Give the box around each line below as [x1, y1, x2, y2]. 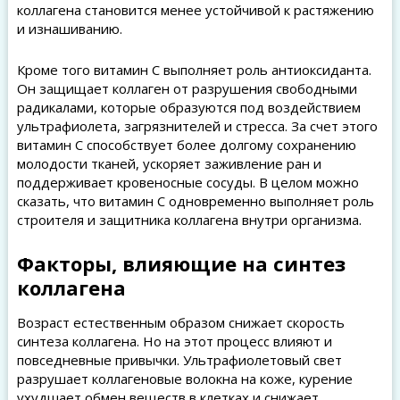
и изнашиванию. [16, 20, 122, 37]
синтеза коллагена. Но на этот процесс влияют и [16, 332, 332, 350]
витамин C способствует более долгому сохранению [16, 136, 356, 154]
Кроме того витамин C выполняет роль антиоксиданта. [16, 61, 371, 79]
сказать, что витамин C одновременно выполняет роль [16, 192, 374, 210]
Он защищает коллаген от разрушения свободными [16, 79, 357, 97]
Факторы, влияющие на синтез [16, 250, 346, 277]
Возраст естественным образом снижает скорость [16, 313, 345, 331]
